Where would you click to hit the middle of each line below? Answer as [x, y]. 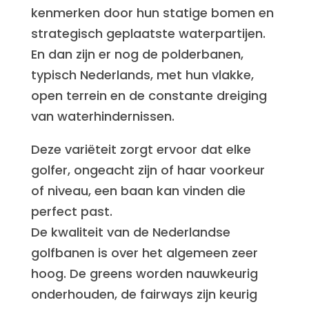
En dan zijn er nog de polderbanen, [137, 54]
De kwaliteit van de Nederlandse [130, 232]
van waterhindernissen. [102, 116]
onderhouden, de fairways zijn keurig [144, 294]
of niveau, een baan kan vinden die [138, 191]
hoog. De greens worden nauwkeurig [144, 273]
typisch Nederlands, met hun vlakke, [142, 75]
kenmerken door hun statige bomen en [152, 13]
